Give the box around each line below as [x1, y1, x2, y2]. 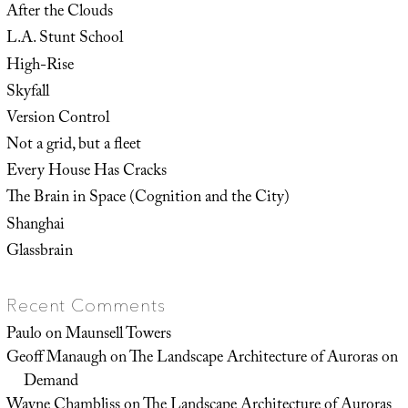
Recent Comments [5, 294, 166, 317]
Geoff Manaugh [5, 345, 107, 373]
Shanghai [5, 211, 65, 240]
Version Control [5, 105, 109, 133]
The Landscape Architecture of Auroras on [128, 345, 398, 373]
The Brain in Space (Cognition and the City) [5, 185, 290, 213]
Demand [23, 369, 78, 397]
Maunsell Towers [65, 321, 171, 350]
